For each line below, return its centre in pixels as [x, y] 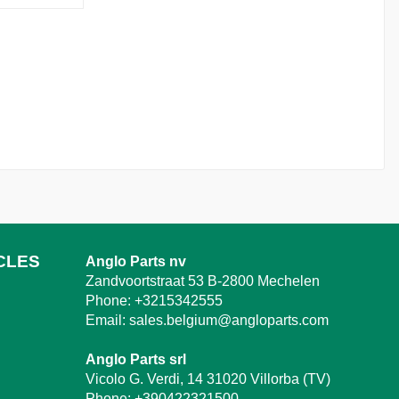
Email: [106, 320]
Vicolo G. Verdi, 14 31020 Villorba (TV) [208, 379]
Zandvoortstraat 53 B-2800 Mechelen [203, 281]
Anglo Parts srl [136, 359]
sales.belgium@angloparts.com [229, 320]
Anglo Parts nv [136, 261]
